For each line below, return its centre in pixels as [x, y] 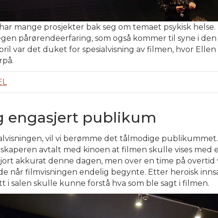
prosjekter [64, 27]
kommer [150, 38]
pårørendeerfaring [55, 38]
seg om [117, 27]
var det [27, 49]
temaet [147, 27]
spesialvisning [108, 49]
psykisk [177, 27]
